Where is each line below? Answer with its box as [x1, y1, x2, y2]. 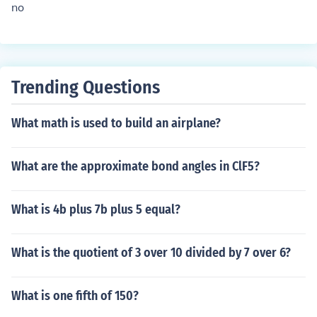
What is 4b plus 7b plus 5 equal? [11, 202, 180, 217]
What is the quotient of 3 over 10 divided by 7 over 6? [11, 245, 291, 260]
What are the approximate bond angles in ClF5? [11, 158, 260, 174]
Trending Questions [11, 76, 160, 98]
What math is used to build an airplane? [11, 115, 221, 131]
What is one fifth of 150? [11, 288, 139, 304]
